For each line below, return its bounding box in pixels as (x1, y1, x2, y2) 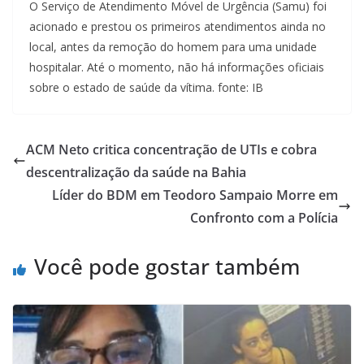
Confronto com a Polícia (190, 208, 338, 227)
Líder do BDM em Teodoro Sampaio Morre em (52, 185, 338, 204)
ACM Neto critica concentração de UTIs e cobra (26, 140, 317, 158)
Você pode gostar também (34, 251, 300, 281)
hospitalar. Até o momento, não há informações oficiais (29, 58, 324, 75)
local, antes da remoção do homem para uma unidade (29, 38, 317, 54)
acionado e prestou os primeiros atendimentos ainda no (29, 18, 326, 34)
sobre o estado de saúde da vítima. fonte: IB (29, 79, 263, 95)
